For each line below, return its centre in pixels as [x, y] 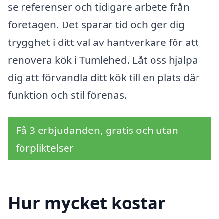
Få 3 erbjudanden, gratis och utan [97, 130]
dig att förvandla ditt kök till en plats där [104, 77]
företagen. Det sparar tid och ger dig [96, 24]
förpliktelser [45, 147]
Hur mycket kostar [87, 203]
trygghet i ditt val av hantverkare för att [103, 42]
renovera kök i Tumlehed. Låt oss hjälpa [103, 59]
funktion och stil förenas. [67, 95]
